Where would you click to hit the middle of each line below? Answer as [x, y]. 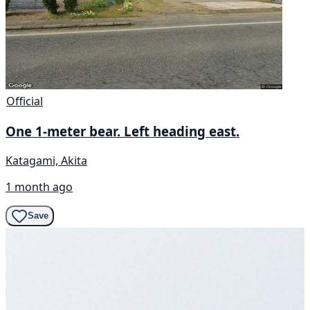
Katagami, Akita [46, 160]
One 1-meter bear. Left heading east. [122, 131]
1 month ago [39, 186]
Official [25, 101]
